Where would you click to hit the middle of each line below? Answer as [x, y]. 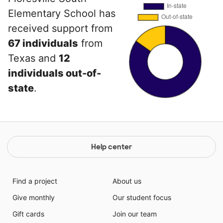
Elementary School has [62, 13]
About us [127, 181]
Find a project [35, 181]
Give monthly [33, 197]
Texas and [33, 58]
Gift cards [28, 214]
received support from [60, 28]
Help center [111, 147]
